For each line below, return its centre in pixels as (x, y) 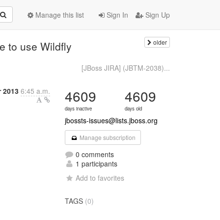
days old (134, 109)
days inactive (79, 109)
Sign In (116, 15)
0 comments (94, 154)
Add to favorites (100, 178)
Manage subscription (107, 137)
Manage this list (59, 15)
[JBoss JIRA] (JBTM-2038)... (125, 68)
